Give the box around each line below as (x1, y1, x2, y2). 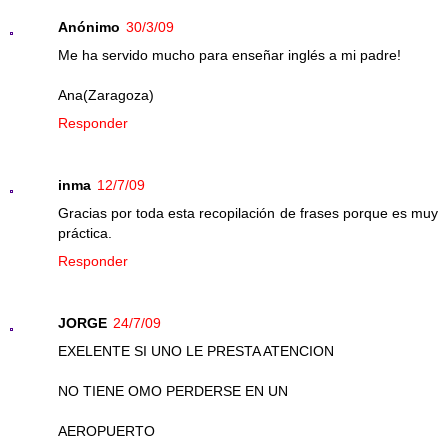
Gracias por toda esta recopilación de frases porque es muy (58, 205, 438, 222)
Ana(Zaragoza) (58, 87, 154, 104)
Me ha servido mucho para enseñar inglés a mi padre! (58, 47, 401, 64)
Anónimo (58, 19, 120, 36)
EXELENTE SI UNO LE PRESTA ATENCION (58, 343, 334, 360)
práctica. (58, 225, 112, 242)
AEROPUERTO (58, 423, 155, 440)
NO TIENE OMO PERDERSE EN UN (58, 383, 288, 400)
